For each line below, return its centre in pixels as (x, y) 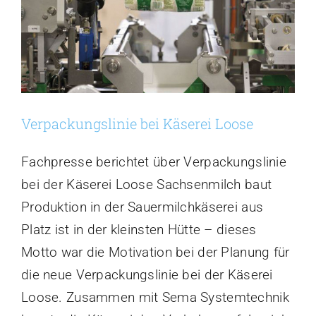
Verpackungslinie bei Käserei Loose (137, 124)
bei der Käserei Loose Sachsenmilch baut (147, 185)
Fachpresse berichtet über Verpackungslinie (154, 162)
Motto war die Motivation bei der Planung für (156, 253)
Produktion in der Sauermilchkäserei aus (142, 207)
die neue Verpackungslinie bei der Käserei (147, 275)
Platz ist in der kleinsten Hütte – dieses (139, 230)
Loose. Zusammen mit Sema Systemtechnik (155, 298)
